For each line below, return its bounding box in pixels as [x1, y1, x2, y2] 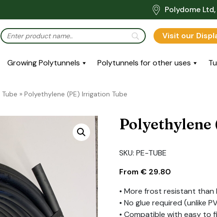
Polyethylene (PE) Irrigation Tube [24, 89, 127, 98]
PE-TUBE [136, 147, 167, 158]
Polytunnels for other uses [97, 57, 191, 68]
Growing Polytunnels [7, 57, 80, 68]
